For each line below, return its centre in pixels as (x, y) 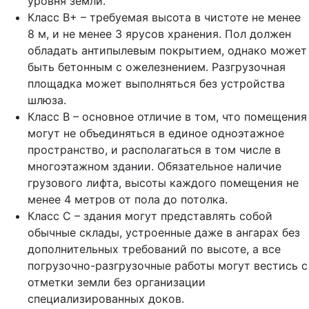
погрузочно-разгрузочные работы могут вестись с (168, 265)
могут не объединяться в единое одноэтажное (156, 133)
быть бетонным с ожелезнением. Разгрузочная (157, 67)
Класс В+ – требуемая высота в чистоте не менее (164, 17)
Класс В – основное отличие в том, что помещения (167, 116)
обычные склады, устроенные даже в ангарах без (164, 232)
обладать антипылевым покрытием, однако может (167, 50)
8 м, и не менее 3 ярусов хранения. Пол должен (159, 33)
